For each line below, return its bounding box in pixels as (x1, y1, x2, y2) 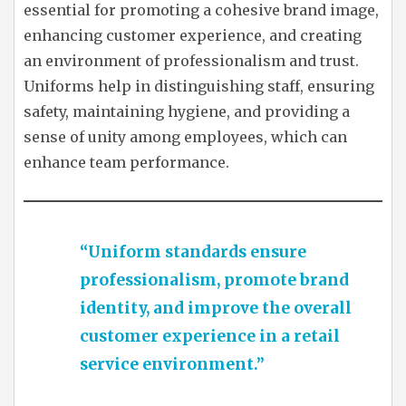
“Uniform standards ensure (80, 242, 306, 262)
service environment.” (80, 354, 265, 374)
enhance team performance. (24, 153, 229, 171)
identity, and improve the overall (80, 298, 352, 318)
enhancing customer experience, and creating (24, 26, 362, 44)
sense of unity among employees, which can (24, 128, 347, 146)
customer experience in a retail (80, 326, 340, 346)
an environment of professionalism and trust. (24, 52, 359, 70)
